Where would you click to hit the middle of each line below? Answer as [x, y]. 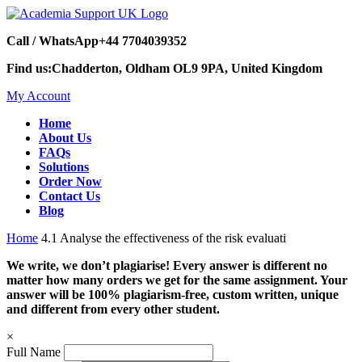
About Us [65, 138]
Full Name [34, 352]
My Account [38, 96]
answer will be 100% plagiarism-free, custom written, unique [173, 295]
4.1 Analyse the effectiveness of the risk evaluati [164, 238]
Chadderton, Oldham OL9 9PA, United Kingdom [187, 68]
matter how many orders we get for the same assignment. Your [177, 280]
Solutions [64, 167]
